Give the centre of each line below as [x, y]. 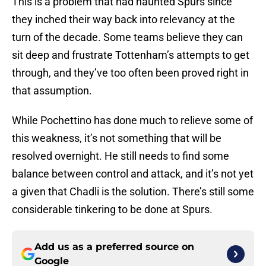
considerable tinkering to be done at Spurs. [112, 210]
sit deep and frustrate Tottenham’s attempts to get [131, 55]
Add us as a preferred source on [114, 247]
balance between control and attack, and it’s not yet [133, 174]
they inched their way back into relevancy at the [123, 20]
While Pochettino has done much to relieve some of [132, 121]
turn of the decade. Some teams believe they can [127, 37]
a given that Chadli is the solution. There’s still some [133, 192]
